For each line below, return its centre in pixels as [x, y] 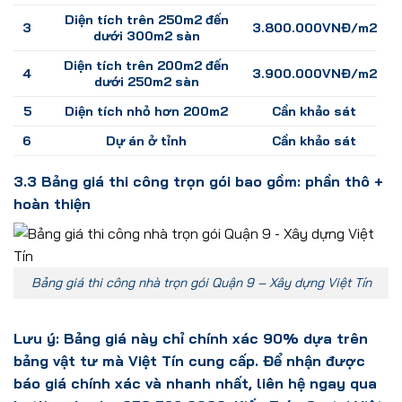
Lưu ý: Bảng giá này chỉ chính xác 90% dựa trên [191, 338]
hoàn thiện [52, 204]
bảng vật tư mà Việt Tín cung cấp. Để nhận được [189, 360]
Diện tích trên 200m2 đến [146, 66]
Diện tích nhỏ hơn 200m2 [146, 112]
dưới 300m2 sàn [146, 36]
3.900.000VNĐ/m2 [314, 74]
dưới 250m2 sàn [146, 82]
